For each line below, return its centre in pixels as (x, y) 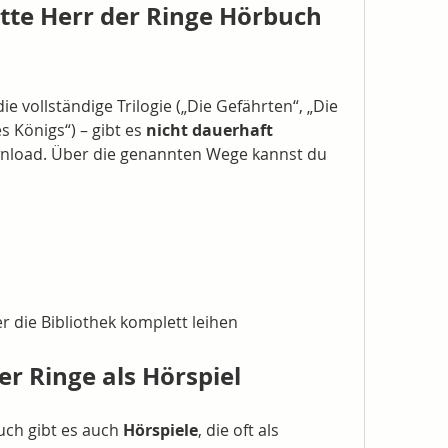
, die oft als (238, 430)
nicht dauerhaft (209, 130)
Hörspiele (160, 430)
